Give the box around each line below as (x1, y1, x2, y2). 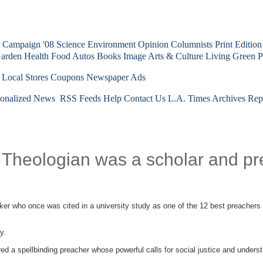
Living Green (205, 51, 255, 61)
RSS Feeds (58, 93, 101, 103)
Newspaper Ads (86, 72, 146, 82)
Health (24, 51, 49, 61)
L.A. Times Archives (168, 93, 245, 103)
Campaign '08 (2, 39, 54, 49)
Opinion (138, 39, 168, 49)
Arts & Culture (148, 51, 203, 61)
